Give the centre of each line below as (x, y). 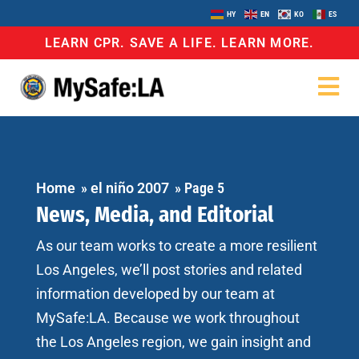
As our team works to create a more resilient (177, 245)
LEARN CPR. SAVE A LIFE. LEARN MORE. (179, 42)
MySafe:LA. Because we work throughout (168, 317)
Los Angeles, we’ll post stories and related (169, 269)
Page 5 (204, 188)
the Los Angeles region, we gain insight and (173, 341)
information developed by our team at (155, 293)
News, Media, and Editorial (155, 214)
